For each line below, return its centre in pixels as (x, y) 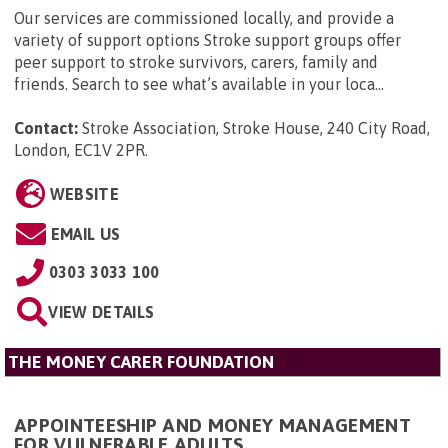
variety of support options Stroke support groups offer (207, 40)
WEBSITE (84, 194)
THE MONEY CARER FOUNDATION (141, 362)
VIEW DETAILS (101, 312)
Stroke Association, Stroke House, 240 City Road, (256, 128)
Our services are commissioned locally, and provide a (204, 18)
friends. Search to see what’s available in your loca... (199, 84)
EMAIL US (85, 234)
